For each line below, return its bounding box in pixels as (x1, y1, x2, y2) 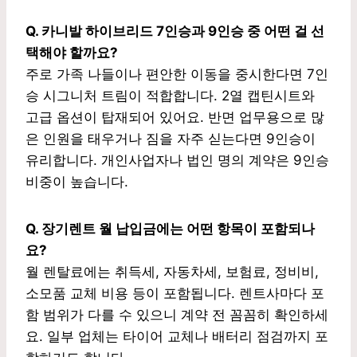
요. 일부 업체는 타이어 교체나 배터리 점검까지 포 (25, 328, 328, 344)
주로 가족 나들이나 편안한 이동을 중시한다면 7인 (25, 65, 328, 82)
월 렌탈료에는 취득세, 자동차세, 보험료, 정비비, (25, 263, 319, 280)
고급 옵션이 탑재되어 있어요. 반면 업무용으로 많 (25, 108, 324, 125)
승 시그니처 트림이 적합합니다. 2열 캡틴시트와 (25, 87, 315, 104)
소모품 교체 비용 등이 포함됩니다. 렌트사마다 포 (25, 284, 324, 301)
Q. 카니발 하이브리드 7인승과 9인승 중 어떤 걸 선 (25, 22, 324, 39)
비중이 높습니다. (25, 173, 128, 190)
